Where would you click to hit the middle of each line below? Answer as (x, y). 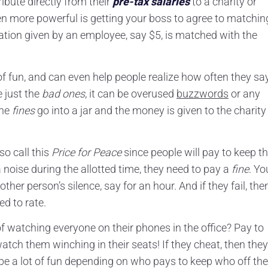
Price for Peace (86, 152)
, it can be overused (131, 93)
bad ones (63, 93)
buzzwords (202, 93)
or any (244, 93)
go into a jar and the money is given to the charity (150, 110)
